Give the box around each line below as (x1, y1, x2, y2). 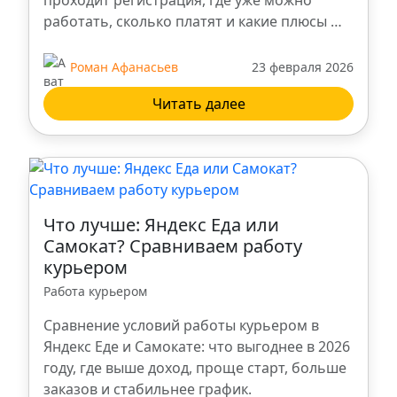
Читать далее (152, 94, 245, 114)
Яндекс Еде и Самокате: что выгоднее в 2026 (43, 337, 350, 357)
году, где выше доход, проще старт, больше (43, 358, 346, 378)
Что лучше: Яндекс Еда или (43, 213, 279, 237)
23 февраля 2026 (252, 58, 354, 75)
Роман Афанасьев (70, 58, 178, 75)
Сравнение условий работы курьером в (43, 315, 319, 336)
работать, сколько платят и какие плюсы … (43, 12, 342, 32)
